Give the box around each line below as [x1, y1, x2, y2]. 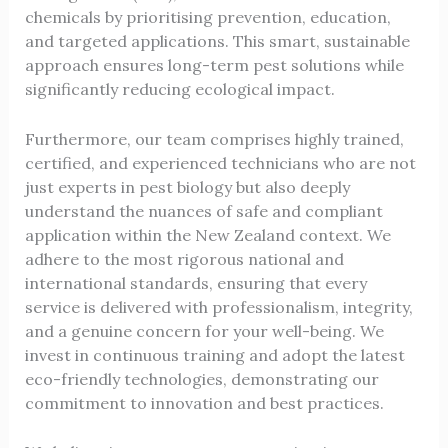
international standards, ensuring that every [24, 272, 367, 293]
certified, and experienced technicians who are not [24, 152, 416, 173]
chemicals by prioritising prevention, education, [24, 7, 391, 28]
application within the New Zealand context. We [24, 224, 391, 245]
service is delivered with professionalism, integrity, [24, 296, 413, 317]
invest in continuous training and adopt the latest [24, 344, 405, 365]
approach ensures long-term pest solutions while [24, 55, 404, 76]
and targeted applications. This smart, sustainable [24, 31, 410, 52]
